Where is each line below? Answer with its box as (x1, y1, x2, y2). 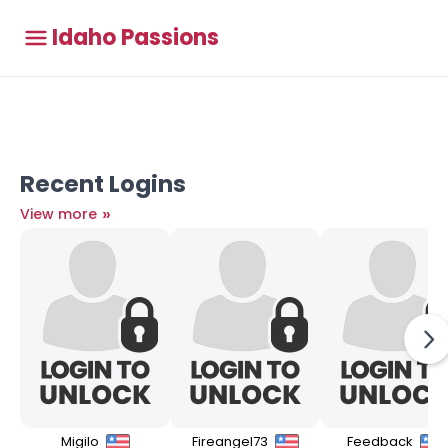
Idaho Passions (52, 22, 219, 53)
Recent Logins (20, 168, 186, 200)
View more (20, 204, 101, 224)
